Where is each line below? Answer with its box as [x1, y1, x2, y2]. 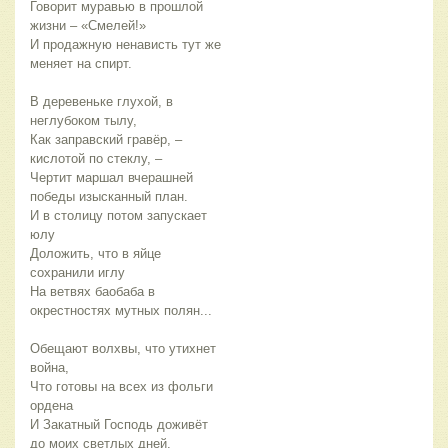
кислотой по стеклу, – [30, 151, 162, 167]
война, [30, 360, 69, 376]
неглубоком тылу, [30, 113, 137, 129]
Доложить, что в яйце [30, 246, 161, 262]
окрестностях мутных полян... [30, 303, 212, 319]
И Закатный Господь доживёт [30, 417, 208, 433]
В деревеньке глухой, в [30, 94, 173, 110]
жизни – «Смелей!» [30, 18, 146, 34]
